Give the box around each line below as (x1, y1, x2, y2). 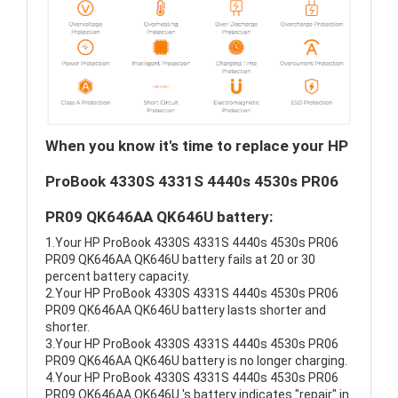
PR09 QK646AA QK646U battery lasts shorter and (45, 303, 326, 318)
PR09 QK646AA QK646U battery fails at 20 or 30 (45, 252, 315, 267)
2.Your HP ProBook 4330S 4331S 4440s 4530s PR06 (45, 286, 338, 301)
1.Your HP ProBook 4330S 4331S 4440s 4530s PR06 (45, 235, 338, 251)
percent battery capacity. (45, 269, 190, 284)
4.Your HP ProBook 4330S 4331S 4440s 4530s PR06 (45, 370, 338, 386)
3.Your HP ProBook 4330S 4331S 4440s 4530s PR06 (45, 337, 338, 352)
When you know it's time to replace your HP (45, 137, 348, 155)
